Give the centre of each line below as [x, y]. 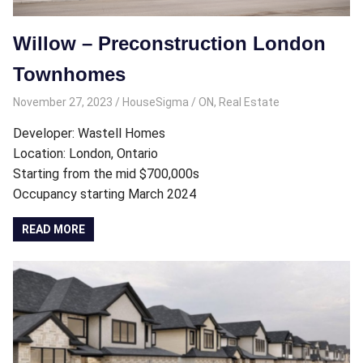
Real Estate [249, 102]
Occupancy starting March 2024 [105, 194]
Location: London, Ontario [85, 153]
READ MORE [54, 229]
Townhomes [69, 75]
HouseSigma [155, 102]
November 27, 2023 [63, 102]
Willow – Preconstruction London [169, 44]
